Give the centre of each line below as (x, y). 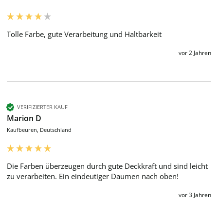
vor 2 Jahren (195, 53)
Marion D (24, 118)
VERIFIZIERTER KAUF (42, 107)
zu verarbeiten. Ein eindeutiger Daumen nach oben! (93, 176)
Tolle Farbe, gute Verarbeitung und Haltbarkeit (85, 34)
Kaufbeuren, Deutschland (39, 129)
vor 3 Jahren (195, 195)
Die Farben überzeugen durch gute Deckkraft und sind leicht (107, 166)
